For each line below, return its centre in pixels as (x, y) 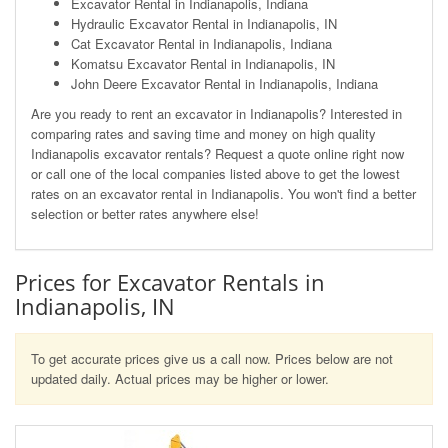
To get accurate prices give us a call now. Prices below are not (212, 358)
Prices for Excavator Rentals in (170, 281)
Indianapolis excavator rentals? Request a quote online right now (217, 153)
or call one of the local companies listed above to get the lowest (215, 173)
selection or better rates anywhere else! (145, 213)
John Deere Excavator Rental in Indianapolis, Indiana (224, 83)
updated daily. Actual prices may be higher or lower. (180, 378)
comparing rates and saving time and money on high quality (203, 133)
